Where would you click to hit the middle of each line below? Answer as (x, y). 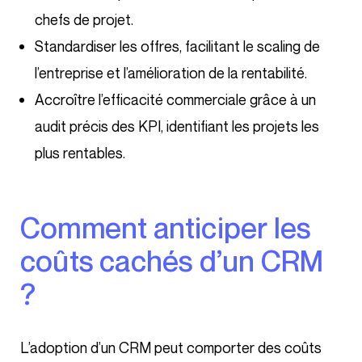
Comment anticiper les (31, 228)
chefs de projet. (84, 20)
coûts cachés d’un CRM (172, 261)
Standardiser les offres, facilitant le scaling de (177, 46)
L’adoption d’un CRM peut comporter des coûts (25, 348)
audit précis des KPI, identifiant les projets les (177, 126)
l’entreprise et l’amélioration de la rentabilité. (171, 73)
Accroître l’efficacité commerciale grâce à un (175, 100)
